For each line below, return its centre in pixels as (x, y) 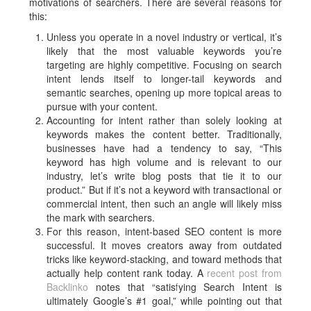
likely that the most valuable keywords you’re (164, 51)
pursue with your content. (102, 106)
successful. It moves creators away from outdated (164, 245)
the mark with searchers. (101, 217)
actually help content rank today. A (127, 273)
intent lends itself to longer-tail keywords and (164, 78)
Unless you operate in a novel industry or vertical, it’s (164, 37)
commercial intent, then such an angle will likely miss (164, 203)
